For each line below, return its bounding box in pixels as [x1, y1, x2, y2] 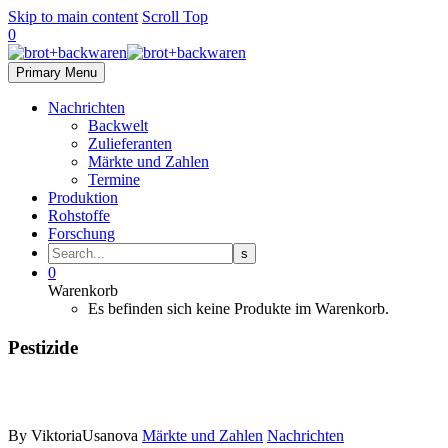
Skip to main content [8, 8, 138, 25]
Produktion [48, 189, 118, 206]
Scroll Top [142, 8, 208, 25]
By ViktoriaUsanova [8, 427, 138, 445]
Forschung [48, 225, 115, 242]
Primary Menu [16, 65, 97, 80]
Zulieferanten [88, 135, 172, 152]
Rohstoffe [48, 207, 110, 224]
